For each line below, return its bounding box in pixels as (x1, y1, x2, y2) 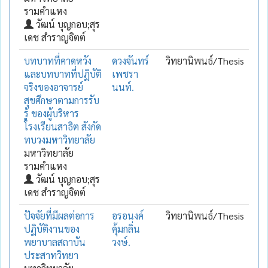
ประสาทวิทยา (24, 248, 78, 261)
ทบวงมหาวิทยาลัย (24, 133, 95, 146)
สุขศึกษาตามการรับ (24, 93, 99, 106)
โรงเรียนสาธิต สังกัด (24, 120, 101, 133)
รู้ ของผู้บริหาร (24, 106, 79, 120)
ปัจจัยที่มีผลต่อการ (24, 209, 95, 222)
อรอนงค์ (112, 209, 144, 222)
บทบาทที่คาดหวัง (24, 54, 92, 67)
